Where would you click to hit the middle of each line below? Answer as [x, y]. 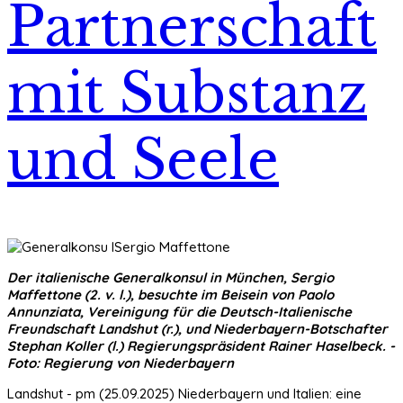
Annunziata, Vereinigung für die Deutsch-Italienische [179, 311]
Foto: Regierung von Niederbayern [121, 363]
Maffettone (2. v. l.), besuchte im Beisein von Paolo [170, 294]
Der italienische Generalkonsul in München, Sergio [170, 277]
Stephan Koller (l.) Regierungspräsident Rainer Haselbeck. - [201, 345]
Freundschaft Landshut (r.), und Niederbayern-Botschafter [197, 328]
